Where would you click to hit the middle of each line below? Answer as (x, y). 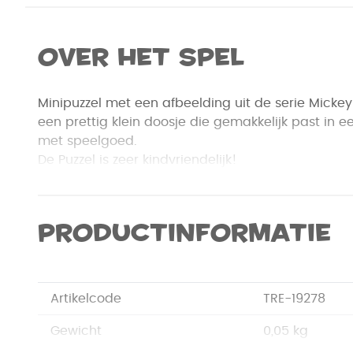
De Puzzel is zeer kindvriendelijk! (137, 160)
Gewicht (76, 331)
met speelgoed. (87, 141)
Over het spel (141, 58)
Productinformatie (184, 233)
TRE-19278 (294, 299)
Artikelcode (86, 299)
